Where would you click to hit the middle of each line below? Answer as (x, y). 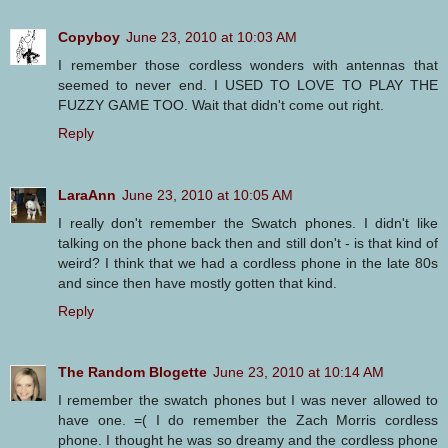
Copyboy (89, 36)
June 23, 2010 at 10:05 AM (207, 194)
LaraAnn (87, 194)
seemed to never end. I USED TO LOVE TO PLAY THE (248, 84)
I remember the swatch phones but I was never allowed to (248, 400)
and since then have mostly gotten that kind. (197, 282)
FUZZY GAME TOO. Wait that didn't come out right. (221, 104)
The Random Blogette (132, 372)
